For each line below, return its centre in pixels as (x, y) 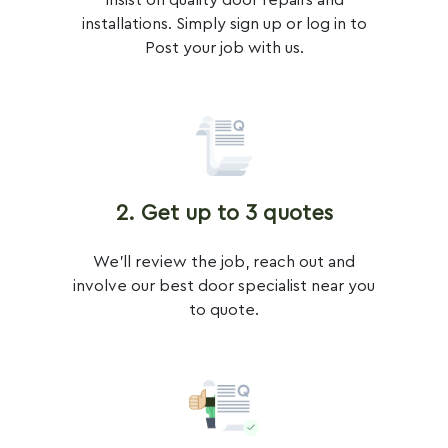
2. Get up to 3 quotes (224, 213)
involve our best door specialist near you (224, 286)
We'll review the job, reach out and (224, 262)
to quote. (224, 310)
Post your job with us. (224, 48)
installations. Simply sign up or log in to (224, 24)
